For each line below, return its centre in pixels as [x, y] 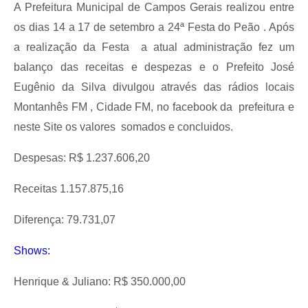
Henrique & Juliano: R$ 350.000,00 [100, 282]
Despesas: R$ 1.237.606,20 [82, 158]
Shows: [32, 251]
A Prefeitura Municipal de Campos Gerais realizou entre [154, 8]
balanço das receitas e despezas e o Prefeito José [154, 67]
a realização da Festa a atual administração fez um [154, 47]
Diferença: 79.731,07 [65, 220]
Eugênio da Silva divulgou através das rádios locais [154, 87]
